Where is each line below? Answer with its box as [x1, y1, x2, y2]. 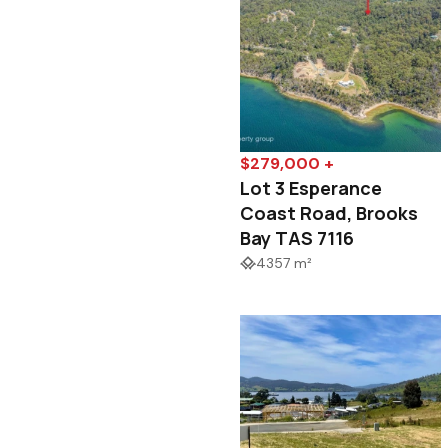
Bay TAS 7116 [240, 226, 355, 251]
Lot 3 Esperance [240, 176, 383, 201]
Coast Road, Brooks [240, 201, 419, 226]
